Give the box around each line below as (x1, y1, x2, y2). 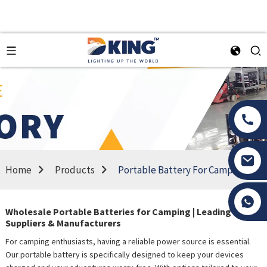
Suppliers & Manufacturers (5, 217, 121, 229)
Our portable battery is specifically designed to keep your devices (5, 249, 244, 260)
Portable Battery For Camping (117, 163, 246, 176)
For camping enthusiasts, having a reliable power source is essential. (5, 236, 251, 247)
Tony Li (180, 193, 209, 204)
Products (54, 163, 95, 176)
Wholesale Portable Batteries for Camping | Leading (5, 206, 231, 218)
